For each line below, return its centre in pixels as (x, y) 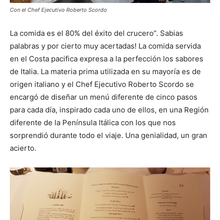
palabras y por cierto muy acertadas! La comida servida (105, 46)
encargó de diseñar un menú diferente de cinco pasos (104, 97)
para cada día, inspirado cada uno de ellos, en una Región (109, 110)
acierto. (23, 148)
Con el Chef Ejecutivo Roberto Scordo (58, 10)
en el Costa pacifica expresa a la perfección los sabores (107, 58)
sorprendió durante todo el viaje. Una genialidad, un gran (109, 135)
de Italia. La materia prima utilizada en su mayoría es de (105, 71)
